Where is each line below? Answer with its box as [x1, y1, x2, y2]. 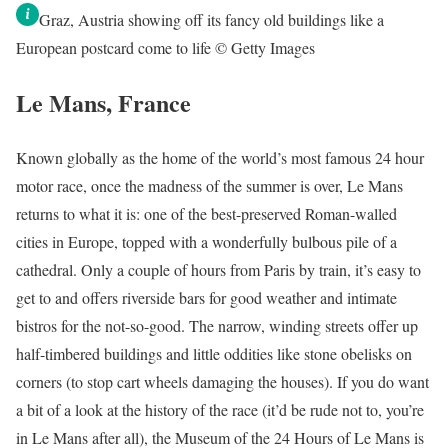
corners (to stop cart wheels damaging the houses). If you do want [16, 370, 429, 392]
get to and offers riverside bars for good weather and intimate [16, 286, 397, 308]
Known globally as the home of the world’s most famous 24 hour [16, 146, 424, 168]
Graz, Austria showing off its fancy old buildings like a [39, 9, 384, 31]
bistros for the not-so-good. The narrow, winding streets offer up [16, 314, 418, 336]
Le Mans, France [16, 85, 191, 120]
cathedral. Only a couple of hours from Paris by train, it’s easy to [16, 258, 421, 280]
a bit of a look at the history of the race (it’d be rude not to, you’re [16, 398, 424, 420]
